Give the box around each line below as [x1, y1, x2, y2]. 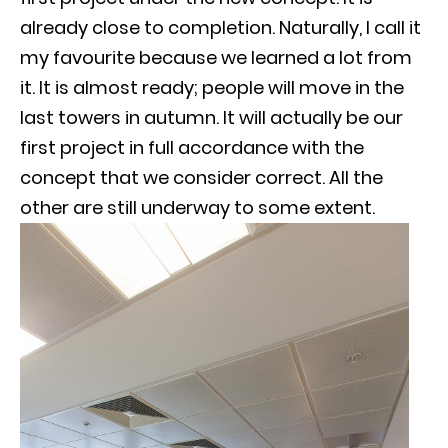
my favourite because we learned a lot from [20, 44, 412, 70]
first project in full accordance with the [20, 134, 364, 160]
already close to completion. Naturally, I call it [20, 14, 421, 40]
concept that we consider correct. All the [20, 164, 383, 190]
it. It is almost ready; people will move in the [20, 74, 404, 100]
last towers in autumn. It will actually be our [20, 104, 403, 130]
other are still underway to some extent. [20, 194, 375, 220]
